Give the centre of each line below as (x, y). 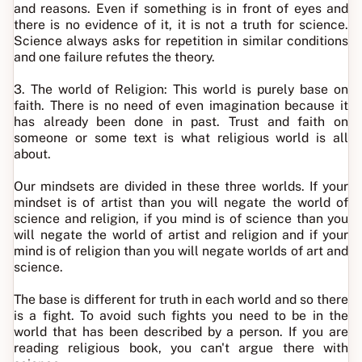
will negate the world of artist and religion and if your (181, 235)
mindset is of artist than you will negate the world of (181, 202)
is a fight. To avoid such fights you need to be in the (181, 316)
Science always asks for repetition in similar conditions (181, 41)
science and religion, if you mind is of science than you (181, 219)
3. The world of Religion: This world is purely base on (181, 89)
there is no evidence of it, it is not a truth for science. (181, 25)
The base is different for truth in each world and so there (181, 299)
